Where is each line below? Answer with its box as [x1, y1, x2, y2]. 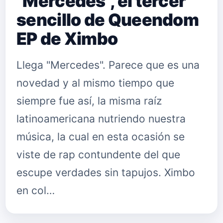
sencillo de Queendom [16, 9, 199, 30]
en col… [16, 184, 55, 197]
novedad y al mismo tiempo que [16, 77, 174, 89]
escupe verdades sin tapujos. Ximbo [16, 166, 195, 179]
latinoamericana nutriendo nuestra [16, 112, 186, 125]
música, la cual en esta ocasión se [16, 130, 185, 143]
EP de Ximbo [16, 28, 118, 49]
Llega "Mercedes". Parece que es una [16, 59, 200, 71]
